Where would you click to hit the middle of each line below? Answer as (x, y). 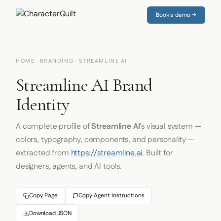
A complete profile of (54, 127)
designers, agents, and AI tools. (69, 166)
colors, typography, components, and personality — (105, 140)
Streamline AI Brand (84, 85)
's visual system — (170, 127)
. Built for (158, 153)
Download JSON (50, 213)
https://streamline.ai (107, 153)
